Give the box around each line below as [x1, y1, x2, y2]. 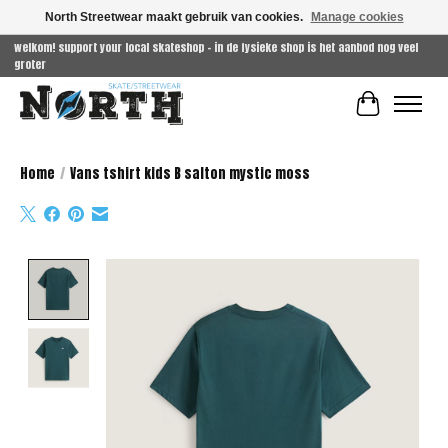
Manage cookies [310, 10, 404, 24]
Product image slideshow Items [96, 258, 320, 283]
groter [13, 56, 46, 74]
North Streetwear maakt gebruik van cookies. [44, 10, 306, 24]
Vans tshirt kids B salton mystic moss [70, 162, 310, 183]
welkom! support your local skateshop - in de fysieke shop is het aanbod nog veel [13, 39, 418, 57]
